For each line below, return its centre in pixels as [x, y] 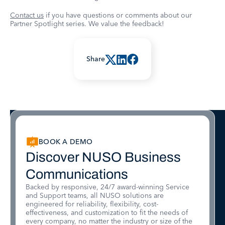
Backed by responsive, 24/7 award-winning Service [107, 187]
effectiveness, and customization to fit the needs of [107, 212]
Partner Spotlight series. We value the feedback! [87, 24]
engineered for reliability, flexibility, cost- [92, 204]
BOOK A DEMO [66, 142]
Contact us [27, 15]
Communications [77, 174]
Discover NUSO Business [103, 157]
